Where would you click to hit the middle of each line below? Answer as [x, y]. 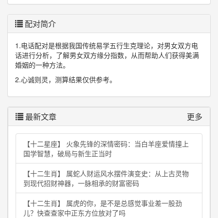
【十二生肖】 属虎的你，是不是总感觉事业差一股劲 [103, 203]
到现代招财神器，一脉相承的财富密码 [81, 183]
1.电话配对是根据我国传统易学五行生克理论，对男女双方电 [107, 45]
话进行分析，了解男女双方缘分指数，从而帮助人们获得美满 [107, 55]
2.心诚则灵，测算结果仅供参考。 [66, 79]
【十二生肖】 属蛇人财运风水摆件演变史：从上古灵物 [106, 173]
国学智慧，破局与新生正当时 [68, 153]
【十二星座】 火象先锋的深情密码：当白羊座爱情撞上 [106, 144]
